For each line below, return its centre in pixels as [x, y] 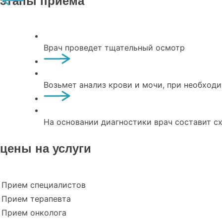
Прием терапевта [36, 199]
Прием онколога [34, 213]
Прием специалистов [44, 185]
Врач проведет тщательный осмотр [114, 48]
